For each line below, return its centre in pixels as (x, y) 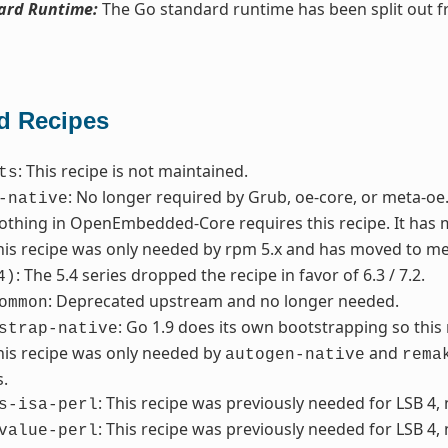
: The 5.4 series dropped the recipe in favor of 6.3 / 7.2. (220, 275)
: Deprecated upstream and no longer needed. (223, 301)
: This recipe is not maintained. (132, 171)
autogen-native (294, 355)
